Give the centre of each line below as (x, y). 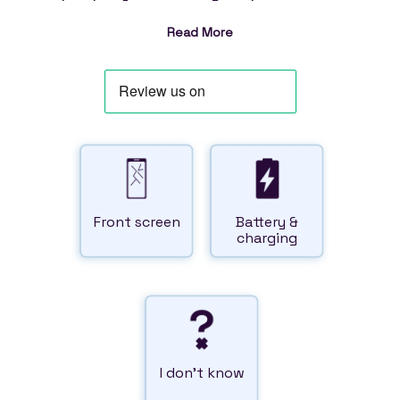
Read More (200, 32)
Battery (262, 222)
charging (267, 238)
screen (157, 222)
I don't (183, 373)
